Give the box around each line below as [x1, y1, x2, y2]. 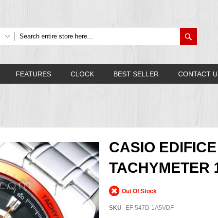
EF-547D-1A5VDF [126, 204, 174, 211]
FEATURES [16, 70, 51, 78]
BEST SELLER [113, 70, 159, 78]
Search [193, 30, 214, 40]
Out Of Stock [122, 187, 157, 195]
